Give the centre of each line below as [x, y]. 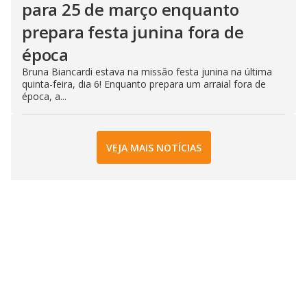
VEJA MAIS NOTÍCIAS [153, 147]
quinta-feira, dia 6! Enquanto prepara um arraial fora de [144, 84]
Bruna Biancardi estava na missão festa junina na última [147, 72]
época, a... [44, 97]
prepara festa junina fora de [133, 32]
